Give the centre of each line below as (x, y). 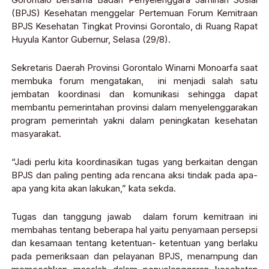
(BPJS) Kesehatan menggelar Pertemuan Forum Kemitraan (134, 13)
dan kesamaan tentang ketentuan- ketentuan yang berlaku (134, 243)
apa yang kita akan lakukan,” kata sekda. (94, 189)
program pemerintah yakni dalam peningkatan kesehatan (134, 121)
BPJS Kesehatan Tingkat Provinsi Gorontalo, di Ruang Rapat (134, 26)
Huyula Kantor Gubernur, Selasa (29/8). (91, 40)
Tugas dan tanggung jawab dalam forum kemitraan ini (134, 217)
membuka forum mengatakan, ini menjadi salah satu (134, 81)
